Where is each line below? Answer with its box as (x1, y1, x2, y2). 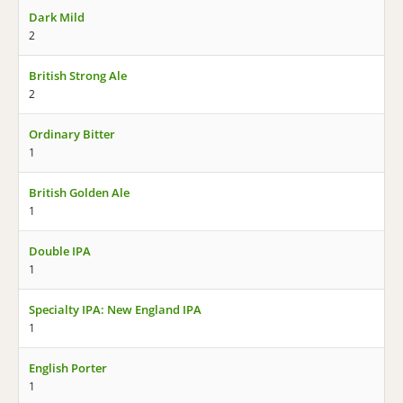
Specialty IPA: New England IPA (29, 301, 201, 318)
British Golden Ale (29, 184, 130, 201)
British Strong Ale (29, 67, 127, 84)
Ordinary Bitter (29, 126, 115, 142)
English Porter (29, 360, 107, 376)
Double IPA (29, 243, 91, 259)
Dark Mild (29, 9, 85, 25)
